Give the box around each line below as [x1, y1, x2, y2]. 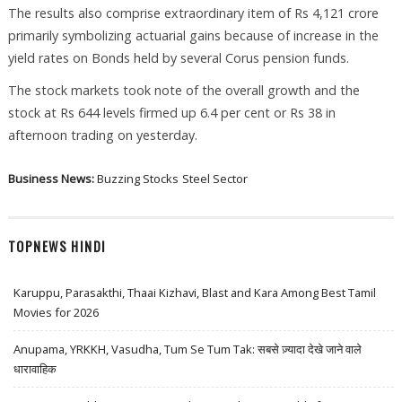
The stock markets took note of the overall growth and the [7, 81, 360, 99]
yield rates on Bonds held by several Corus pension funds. [7, 49, 349, 67]
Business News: [7, 170, 97, 187]
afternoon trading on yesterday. [7, 126, 197, 144]
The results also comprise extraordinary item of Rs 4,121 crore [7, 4, 379, 22]
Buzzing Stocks [96, 170, 179, 187]
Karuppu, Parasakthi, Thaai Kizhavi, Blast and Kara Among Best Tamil [13, 284, 377, 301]
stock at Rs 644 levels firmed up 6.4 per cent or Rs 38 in [7, 103, 336, 121]
